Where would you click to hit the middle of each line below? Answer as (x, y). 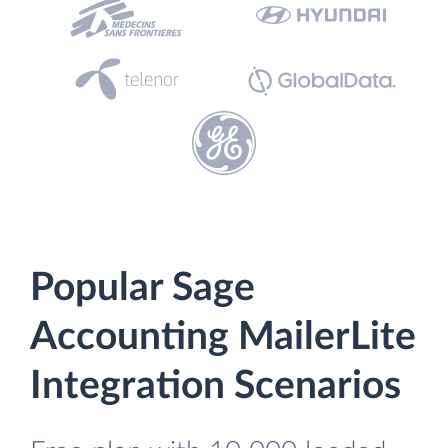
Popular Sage (142, 288)
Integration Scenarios (215, 386)
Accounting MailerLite (223, 337)
